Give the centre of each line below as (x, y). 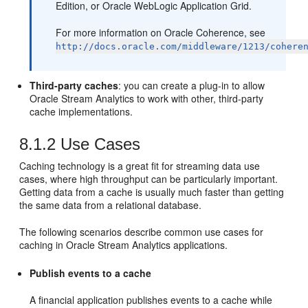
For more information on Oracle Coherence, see (161, 32)
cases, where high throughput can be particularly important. (149, 179)
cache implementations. (81, 111)
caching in (43, 245)
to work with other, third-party (199, 98)
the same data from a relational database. (111, 205)
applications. (199, 245)
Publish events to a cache (91, 273)
